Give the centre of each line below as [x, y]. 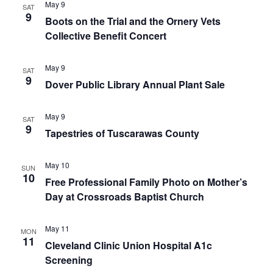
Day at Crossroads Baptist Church [124, 197]
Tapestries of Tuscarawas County [122, 133]
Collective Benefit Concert [105, 36]
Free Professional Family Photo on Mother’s [146, 182]
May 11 [57, 228]
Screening [69, 260]
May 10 [57, 165]
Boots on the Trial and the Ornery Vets [133, 21]
